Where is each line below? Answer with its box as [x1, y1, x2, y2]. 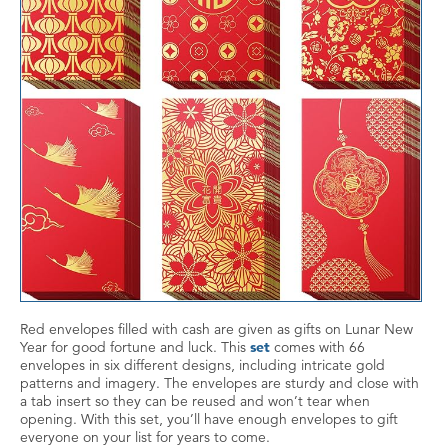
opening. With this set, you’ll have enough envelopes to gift [20, 409, 398, 428]
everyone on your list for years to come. [20, 427, 270, 446]
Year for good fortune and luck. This [20, 337, 250, 356]
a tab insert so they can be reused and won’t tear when [20, 391, 370, 410]
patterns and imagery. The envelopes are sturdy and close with [20, 373, 419, 392]
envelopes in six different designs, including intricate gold [20, 355, 385, 374]
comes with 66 [270, 337, 365, 356]
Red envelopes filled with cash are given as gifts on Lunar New [20, 319, 413, 338]
